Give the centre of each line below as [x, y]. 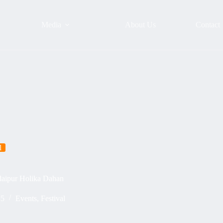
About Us [141, 25]
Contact [208, 25]
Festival [53, 198]
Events [26, 198]
